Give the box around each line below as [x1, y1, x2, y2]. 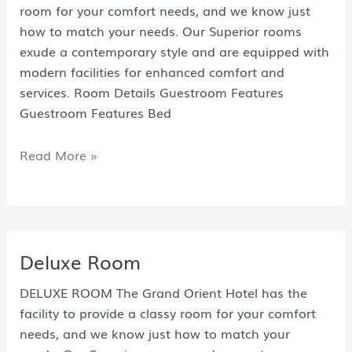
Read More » [19, 145, 97, 164]
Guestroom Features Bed [19, 102, 171, 122]
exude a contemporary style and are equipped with [19, 41, 329, 60]
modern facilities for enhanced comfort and [19, 61, 284, 81]
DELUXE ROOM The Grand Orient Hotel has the [19, 283, 307, 302]
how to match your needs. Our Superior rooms [19, 20, 302, 40]
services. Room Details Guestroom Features [19, 82, 284, 101]
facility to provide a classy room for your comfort [19, 303, 316, 323]
